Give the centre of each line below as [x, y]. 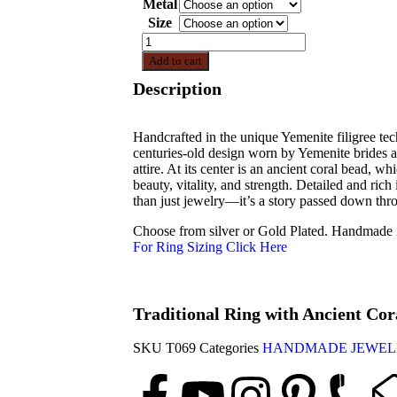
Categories [229, 348]
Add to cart [175, 61]
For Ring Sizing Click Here [210, 247]
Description [177, 89]
